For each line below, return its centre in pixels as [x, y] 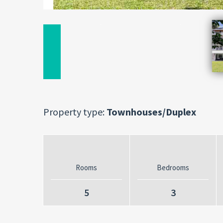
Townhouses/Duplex [150, 112]
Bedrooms [173, 167]
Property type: [74, 112]
